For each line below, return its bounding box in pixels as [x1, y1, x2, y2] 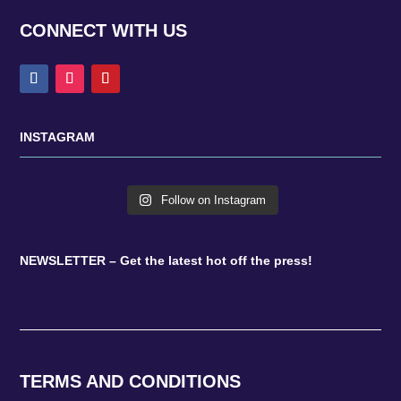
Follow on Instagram [161, 193, 267, 207]
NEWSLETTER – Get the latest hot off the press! [20, 253, 313, 268]
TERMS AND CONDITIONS [20, 371, 242, 391]
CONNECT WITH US [20, 21, 188, 40]
